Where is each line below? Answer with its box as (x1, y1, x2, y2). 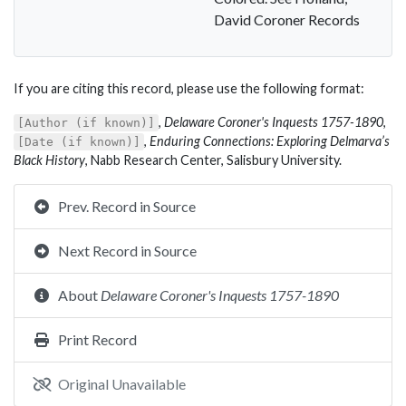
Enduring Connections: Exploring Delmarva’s (150, 133, 390, 149)
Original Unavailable (58, 375, 186, 392)
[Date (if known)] (17, 135, 140, 149)
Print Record (58, 331, 137, 348)
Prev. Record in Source (58, 198, 196, 215)
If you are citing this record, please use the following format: (14, 81, 364, 96)
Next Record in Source (58, 242, 197, 259)
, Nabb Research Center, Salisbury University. (85, 152, 342, 168)
